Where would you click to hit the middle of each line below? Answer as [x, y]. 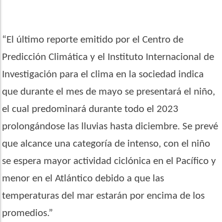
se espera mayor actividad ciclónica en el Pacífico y [109, 161]
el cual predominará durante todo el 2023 [90, 109]
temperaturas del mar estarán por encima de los [104, 196]
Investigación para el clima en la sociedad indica [103, 74]
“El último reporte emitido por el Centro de [93, 40]
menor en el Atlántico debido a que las [83, 178]
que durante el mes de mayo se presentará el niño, [109, 92]
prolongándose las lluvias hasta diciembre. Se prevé [110, 126]
